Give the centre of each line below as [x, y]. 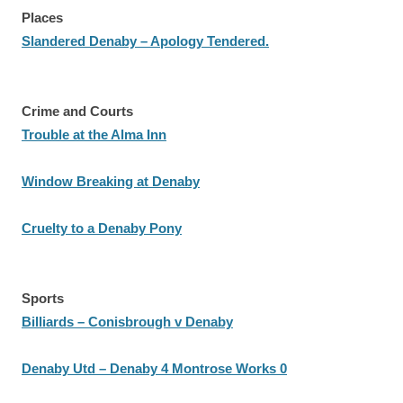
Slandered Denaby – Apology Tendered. [145, 41]
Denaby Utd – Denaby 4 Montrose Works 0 [154, 368]
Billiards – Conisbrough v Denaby [127, 322]
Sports [43, 298]
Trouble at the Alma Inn [94, 134]
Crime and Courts [77, 111]
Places [42, 18]
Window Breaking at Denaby [111, 181]
